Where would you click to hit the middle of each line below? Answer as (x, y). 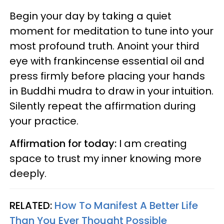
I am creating (152, 143)
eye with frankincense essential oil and (107, 61)
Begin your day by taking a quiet (90, 16)
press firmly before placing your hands (107, 76)
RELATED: (32, 205)
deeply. (28, 173)
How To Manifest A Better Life (126, 205)
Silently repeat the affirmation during (103, 106)
